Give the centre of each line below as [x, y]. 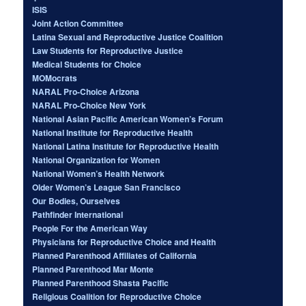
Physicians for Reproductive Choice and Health [124, 241]
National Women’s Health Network [99, 173]
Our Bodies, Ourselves [76, 200]
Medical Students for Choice [87, 64]
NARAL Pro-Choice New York [89, 105]
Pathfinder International [78, 214]
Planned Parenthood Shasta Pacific [101, 282]
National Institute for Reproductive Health [113, 132]
